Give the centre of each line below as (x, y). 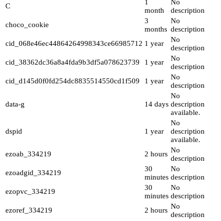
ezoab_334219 (28, 154)
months (156, 29)
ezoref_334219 (29, 210)
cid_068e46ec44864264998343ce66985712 (74, 44)
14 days (157, 104)
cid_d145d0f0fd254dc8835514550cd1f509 (73, 81)
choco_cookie (27, 25)
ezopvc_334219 (30, 192)
